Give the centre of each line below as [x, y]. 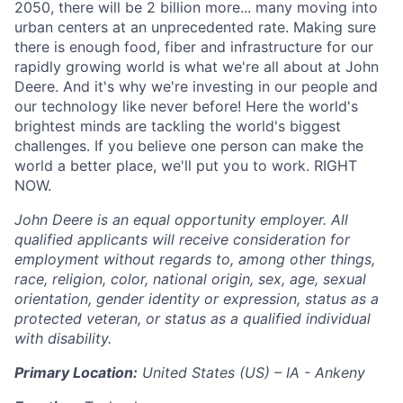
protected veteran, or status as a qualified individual [193, 318]
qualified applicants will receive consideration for [182, 239]
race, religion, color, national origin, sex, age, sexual [190, 279]
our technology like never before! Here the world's [186, 106]
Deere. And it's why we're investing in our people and [196, 86]
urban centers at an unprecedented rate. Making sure [195, 27]
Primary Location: [76, 372]
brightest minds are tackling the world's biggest [178, 126]
